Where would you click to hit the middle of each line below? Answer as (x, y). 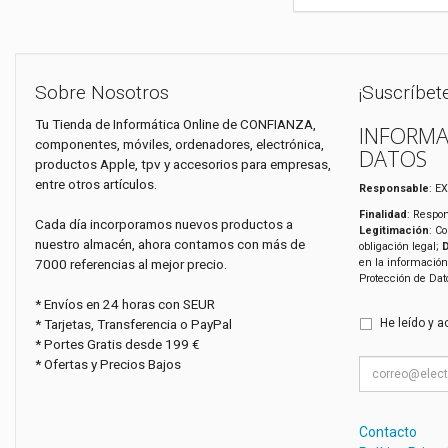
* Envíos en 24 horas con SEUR (125, 303)
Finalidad (382, 215)
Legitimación (393, 231)
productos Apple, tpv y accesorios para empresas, (183, 163)
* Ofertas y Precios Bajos (108, 363)
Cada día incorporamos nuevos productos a (164, 223)
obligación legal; (400, 247)
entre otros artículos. (96, 183)
